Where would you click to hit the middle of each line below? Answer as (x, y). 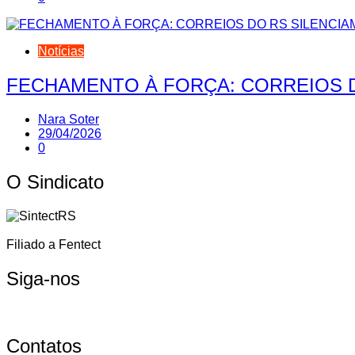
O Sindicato (55, 181)
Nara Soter (69, 119)
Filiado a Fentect (53, 244)
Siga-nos (43, 278)
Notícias (61, 52)
